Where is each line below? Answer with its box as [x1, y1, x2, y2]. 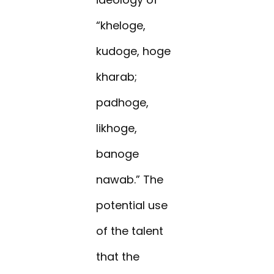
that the [96, 249, 140, 265]
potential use [96, 198, 168, 213]
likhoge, [96, 120, 138, 136]
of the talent [96, 223, 164, 239]
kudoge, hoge [96, 43, 171, 59]
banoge [96, 146, 139, 162]
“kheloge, [96, 18, 146, 34]
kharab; [96, 69, 138, 85]
